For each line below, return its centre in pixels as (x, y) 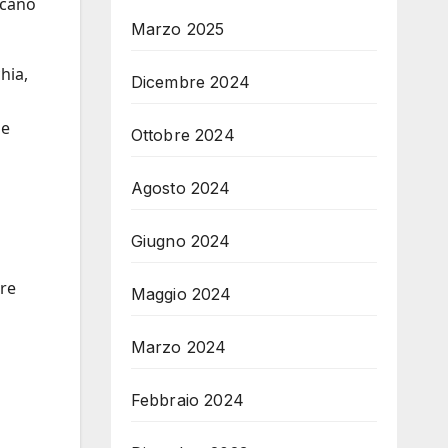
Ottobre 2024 (182, 135)
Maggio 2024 (181, 294)
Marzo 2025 (177, 29)
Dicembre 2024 (190, 82)
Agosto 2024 (180, 188)
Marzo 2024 (178, 347)
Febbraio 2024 (187, 400)
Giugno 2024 (180, 241)
